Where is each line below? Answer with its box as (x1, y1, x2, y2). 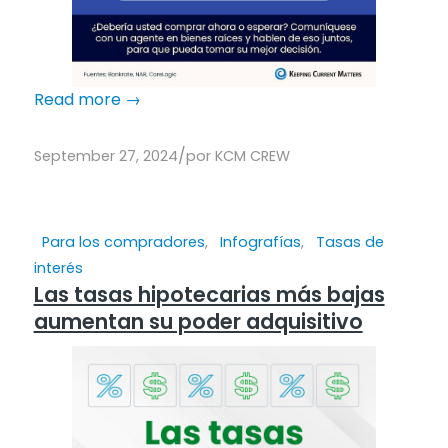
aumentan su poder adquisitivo (33, 306, 363, 336)
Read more (33, 87, 121, 111)
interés (33, 257, 83, 278)
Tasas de (315, 231, 384, 252)
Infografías (219, 231, 301, 252)
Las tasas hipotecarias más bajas (33, 279, 385, 309)
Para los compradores (41, 231, 205, 252)
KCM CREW (214, 145, 290, 166)
